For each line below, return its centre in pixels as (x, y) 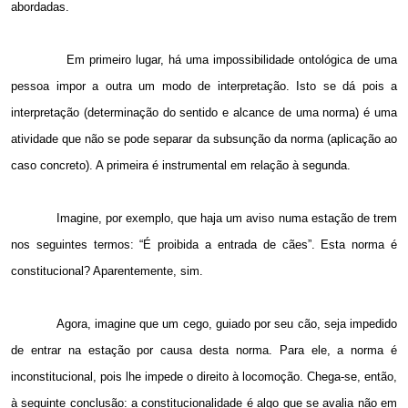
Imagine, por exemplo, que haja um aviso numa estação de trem (227, 219)
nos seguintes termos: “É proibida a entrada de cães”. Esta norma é (204, 245)
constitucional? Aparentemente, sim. (107, 271)
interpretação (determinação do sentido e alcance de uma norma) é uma (204, 113)
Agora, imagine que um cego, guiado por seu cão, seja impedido (227, 324)
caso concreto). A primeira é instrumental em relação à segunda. (181, 166)
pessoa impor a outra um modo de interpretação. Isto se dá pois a (204, 87)
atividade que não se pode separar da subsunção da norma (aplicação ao (204, 139)
